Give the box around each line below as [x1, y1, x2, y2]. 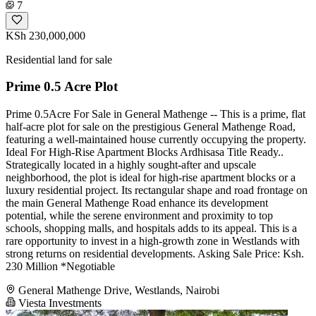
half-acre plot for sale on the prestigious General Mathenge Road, [6, 121, 296, 133]
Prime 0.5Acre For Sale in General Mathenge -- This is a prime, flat [6, 108, 305, 121]
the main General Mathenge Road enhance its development [6, 197, 268, 209]
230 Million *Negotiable [6, 260, 115, 273]
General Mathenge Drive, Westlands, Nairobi [18, 284, 219, 297]
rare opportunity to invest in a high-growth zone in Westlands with [6, 235, 300, 248]
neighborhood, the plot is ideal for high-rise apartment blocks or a [6, 171, 296, 184]
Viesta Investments [16, 297, 102, 310]
